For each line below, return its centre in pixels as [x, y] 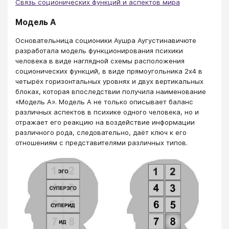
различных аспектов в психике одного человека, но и [107, 112]
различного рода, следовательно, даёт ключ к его [101, 132]
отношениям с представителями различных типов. [101, 143]
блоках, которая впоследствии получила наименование [111, 91]
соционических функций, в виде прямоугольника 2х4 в [109, 71]
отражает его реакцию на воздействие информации [105, 122]
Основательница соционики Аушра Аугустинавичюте [106, 40]
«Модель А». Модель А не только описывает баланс [104, 102]
